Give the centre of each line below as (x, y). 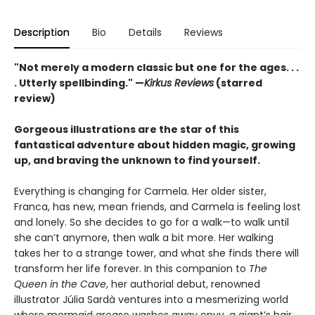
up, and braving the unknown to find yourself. (137, 160)
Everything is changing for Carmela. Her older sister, (140, 191)
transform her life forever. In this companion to (131, 269)
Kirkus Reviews (179, 83)
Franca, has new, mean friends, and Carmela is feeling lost (157, 207)
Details (145, 32)
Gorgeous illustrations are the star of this (127, 129)
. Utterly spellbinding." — (79, 83)
